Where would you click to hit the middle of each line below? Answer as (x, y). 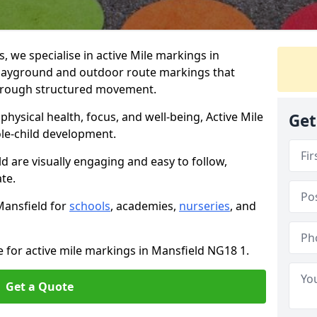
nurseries (204, 206)
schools (90, 206)
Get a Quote (40, 287)
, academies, (145, 206)
